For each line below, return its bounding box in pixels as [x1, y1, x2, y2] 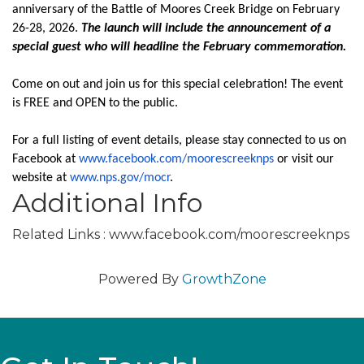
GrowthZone [181, 271, 266, 287]
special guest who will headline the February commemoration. [12, 41, 346, 54]
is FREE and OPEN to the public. [12, 97, 178, 110]
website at [12, 171, 70, 184]
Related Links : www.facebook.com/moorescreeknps [12, 227, 349, 242]
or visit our [274, 153, 334, 166]
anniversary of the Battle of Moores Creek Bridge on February [12, 3, 340, 16]
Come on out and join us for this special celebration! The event [12, 78, 343, 91]
